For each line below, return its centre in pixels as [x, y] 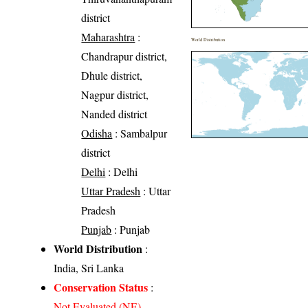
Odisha [97, 133]
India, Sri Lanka [89, 268]
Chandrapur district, [124, 56]
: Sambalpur [140, 133]
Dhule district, [112, 76]
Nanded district [114, 114]
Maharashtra [108, 37]
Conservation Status [101, 287]
